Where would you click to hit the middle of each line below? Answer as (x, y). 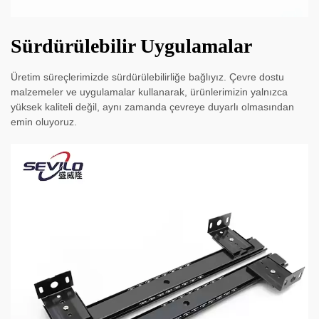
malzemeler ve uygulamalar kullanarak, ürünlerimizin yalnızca (149, 92)
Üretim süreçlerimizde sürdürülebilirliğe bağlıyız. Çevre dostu (147, 77)
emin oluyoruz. (44, 122)
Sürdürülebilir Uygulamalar (131, 46)
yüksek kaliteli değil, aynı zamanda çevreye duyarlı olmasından (152, 107)
